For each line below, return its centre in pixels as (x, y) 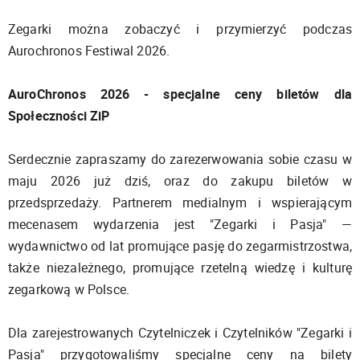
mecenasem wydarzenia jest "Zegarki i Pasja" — (180, 224)
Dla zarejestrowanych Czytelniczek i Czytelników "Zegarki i (180, 332)
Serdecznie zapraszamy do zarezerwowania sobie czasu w (180, 159)
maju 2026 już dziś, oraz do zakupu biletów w (180, 180)
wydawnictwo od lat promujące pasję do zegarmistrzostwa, (180, 245)
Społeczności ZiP (61, 115)
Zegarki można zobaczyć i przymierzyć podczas (180, 29)
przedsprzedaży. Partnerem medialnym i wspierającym (180, 202)
